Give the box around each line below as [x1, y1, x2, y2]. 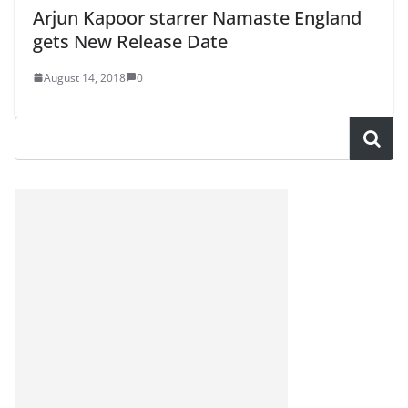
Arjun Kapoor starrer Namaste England [33, 5, 362, 30]
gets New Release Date [33, 28, 228, 54]
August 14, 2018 [44, 69, 126, 86]
